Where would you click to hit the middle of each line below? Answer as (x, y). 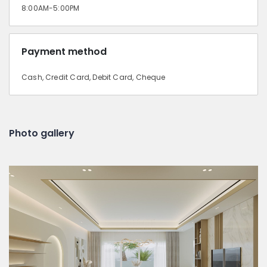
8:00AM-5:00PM (51, 8)
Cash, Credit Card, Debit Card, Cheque (94, 77)
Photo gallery (42, 133)
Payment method (64, 51)
